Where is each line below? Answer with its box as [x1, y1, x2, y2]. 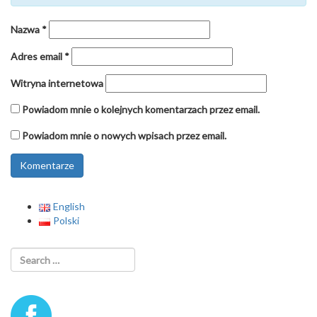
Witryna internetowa [11, 77, 103, 90]
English [53, 200, 86, 213]
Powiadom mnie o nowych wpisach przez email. [22, 129, 226, 142]
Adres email [11, 50, 64, 63]
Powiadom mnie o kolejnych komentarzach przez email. [22, 103, 260, 116]
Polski [53, 214, 80, 227]
